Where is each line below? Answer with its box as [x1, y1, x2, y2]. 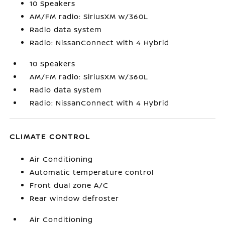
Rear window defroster [30, 193, 120, 203]
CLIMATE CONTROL [10, 132, 91, 141]
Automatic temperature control [30, 167, 154, 177]
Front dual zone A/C [30, 180, 109, 190]
